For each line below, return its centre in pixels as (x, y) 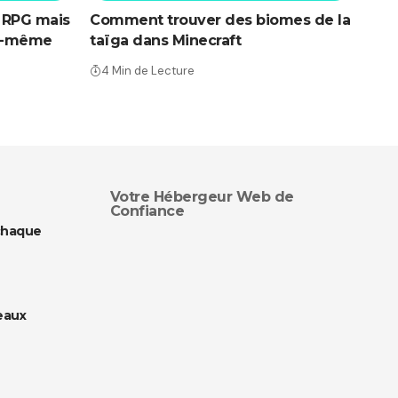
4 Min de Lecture (148, 71)
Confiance (147, 211)
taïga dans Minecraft (165, 41)
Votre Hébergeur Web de (202, 197)
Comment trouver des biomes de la (220, 20)
